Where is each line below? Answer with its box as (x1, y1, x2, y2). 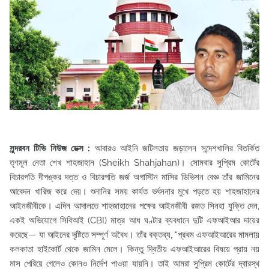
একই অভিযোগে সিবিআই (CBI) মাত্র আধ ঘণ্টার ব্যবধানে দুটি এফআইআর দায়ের (10, 214, 259, 226)
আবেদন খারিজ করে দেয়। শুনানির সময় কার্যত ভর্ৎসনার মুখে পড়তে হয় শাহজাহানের (10, 186, 259, 197)
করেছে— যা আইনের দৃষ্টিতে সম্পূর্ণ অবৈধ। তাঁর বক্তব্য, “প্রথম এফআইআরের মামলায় (10, 229, 259, 240)
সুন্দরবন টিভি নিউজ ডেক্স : (10, 142, 95, 154)
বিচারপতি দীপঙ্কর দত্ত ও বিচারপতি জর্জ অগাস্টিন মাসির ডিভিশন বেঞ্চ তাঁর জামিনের (10, 171, 259, 183)
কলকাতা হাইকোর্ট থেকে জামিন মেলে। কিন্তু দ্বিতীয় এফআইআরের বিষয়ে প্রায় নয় (10, 243, 259, 255)
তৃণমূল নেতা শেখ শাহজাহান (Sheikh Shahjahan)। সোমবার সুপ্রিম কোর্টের (10, 157, 259, 168)
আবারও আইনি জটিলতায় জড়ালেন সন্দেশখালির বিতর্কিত (94, 142, 259, 154)
